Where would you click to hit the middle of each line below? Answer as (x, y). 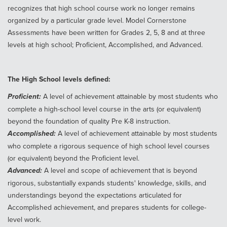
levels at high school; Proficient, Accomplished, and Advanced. (105, 44)
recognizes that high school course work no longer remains (101, 8)
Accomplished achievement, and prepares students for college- (107, 207)
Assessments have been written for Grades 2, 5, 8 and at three (106, 32)
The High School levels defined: (59, 79)
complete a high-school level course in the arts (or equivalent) (104, 109)
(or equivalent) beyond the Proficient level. (73, 158)
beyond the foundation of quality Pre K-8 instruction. (89, 121)
